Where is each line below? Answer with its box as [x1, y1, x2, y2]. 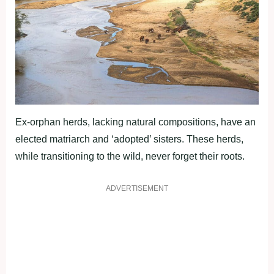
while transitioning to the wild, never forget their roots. [15, 151, 245, 162]
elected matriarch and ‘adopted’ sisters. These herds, [15, 134, 243, 145]
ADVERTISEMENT [106, 184, 168, 193]
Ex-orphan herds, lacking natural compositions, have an [15, 117, 256, 128]
